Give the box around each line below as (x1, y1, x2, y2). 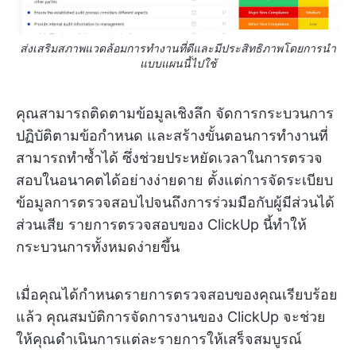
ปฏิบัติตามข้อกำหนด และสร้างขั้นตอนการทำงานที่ (16, 126, 328, 144)
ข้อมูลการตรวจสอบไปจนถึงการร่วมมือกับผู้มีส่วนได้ (16, 193, 335, 211)
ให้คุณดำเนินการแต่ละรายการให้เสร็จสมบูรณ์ (16, 330, 302, 347)
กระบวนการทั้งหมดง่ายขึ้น (16, 238, 180, 255)
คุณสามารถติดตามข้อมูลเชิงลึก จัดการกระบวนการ (16, 104, 334, 122)
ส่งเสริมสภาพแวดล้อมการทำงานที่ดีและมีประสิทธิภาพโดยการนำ (20, 41, 336, 55)
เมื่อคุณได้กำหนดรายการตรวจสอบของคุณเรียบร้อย (16, 285, 338, 303)
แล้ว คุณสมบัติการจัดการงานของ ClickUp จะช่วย (16, 308, 326, 325)
